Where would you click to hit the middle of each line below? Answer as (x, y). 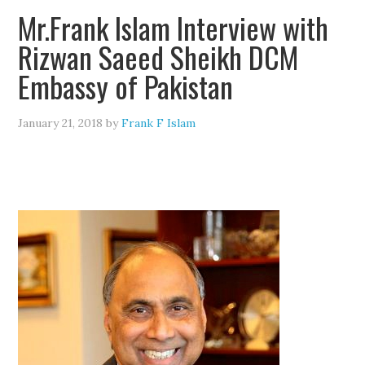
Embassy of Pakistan (126, 86)
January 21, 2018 (61, 123)
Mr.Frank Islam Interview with (174, 27)
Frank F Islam (159, 123)
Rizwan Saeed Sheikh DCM (158, 57)
